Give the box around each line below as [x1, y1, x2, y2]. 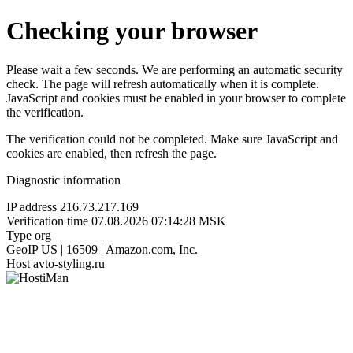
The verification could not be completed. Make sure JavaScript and [6, 132, 338, 146]
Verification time [6, 214, 88, 228]
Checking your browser [6, 17, 258, 46]
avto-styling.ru [33, 256, 105, 270]
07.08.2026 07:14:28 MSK [91, 214, 226, 228]
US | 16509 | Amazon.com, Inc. [41, 242, 198, 256]
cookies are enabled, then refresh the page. [6, 146, 217, 160]
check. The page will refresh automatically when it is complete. [6, 76, 319, 91]
